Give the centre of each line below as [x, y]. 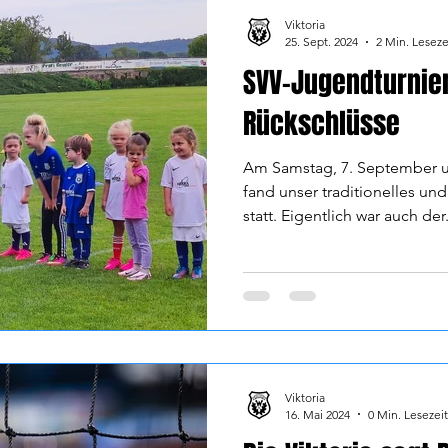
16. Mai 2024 [317, 414]
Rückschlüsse [321, 123]
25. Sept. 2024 [321, 41]
